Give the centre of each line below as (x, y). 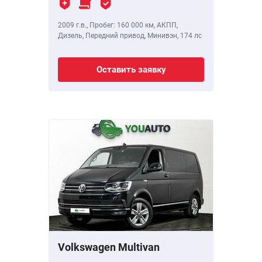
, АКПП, (166, 25)
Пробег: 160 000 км (122, 25)
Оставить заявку (131, 70)
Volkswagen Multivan (109, 247)
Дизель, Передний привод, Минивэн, (119, 36)
